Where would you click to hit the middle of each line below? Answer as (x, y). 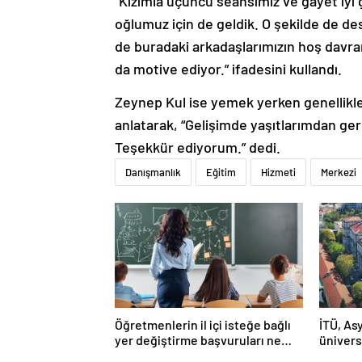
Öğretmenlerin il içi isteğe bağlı (203, 325)
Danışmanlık (153, 173)
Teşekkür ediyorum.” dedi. (198, 147)
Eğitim (221, 173)
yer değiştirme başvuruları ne (198, 340)
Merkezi (339, 173)
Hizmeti (278, 173)
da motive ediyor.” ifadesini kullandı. (228, 69)
